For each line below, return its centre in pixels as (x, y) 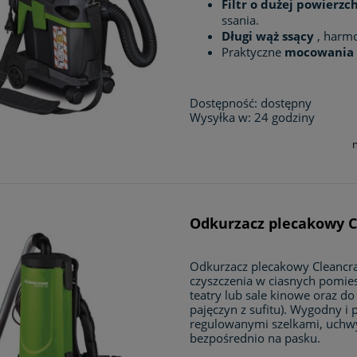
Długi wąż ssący (268, 36)
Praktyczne (253, 52)
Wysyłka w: (221, 118)
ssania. (242, 20)
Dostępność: (224, 103)
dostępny (286, 103)
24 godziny (285, 118)
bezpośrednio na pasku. (255, 338)
